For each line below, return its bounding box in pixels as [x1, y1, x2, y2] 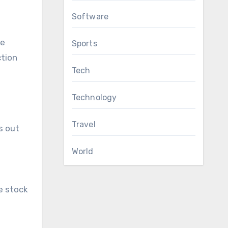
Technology [71, 93, 117, 102]
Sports [71, 39, 97, 48]
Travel [71, 120, 96, 129]
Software [71, 12, 109, 21]
